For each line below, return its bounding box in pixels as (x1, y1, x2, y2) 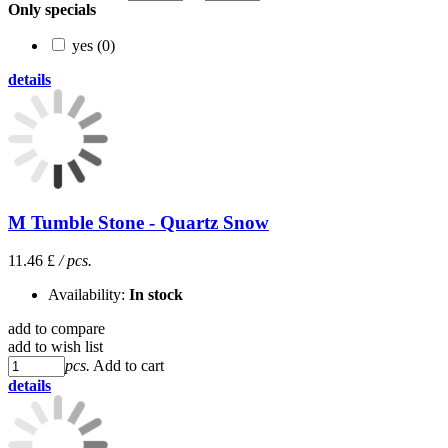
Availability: (48, 286, 129, 304)
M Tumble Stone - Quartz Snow (8, 211, 269, 233)
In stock (129, 286, 183, 304)
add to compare (8, 320, 105, 338)
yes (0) (72, 36, 115, 54)
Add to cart (93, 357, 164, 375)
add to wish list (8, 338, 103, 356)
